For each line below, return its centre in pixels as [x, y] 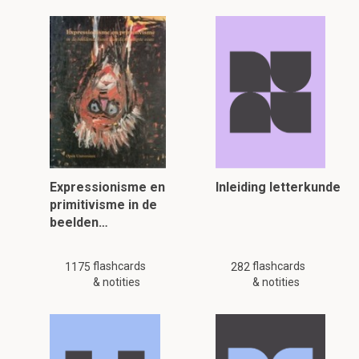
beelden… [79, 222]
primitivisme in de [103, 205]
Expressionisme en [107, 187]
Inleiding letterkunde [278, 187]
